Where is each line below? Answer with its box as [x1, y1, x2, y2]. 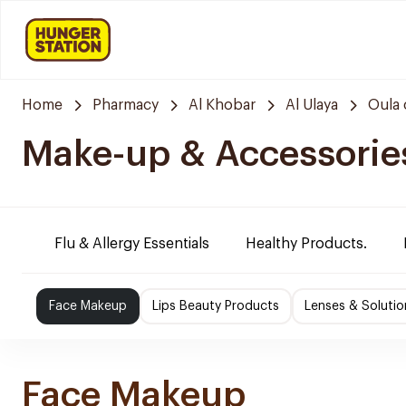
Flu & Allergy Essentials [54, 237, 209, 251]
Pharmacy [92, 98, 159, 112]
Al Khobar [188, 98, 256, 112]
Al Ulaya [285, 98, 338, 112]
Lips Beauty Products [152, 300, 279, 313]
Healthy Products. [246, 237, 367, 251]
